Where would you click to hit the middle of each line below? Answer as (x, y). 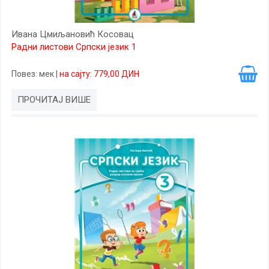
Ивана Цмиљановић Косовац (73, 34)
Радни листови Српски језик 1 (74, 47)
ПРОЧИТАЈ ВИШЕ (54, 100)
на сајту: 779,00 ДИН (99, 74)
